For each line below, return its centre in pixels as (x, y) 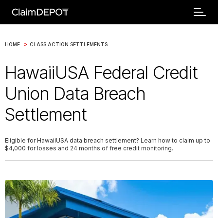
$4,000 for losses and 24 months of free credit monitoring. (89, 148)
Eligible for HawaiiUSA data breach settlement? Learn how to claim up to (108, 140)
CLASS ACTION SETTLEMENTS (69, 44)
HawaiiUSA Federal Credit (101, 73)
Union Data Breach (75, 93)
